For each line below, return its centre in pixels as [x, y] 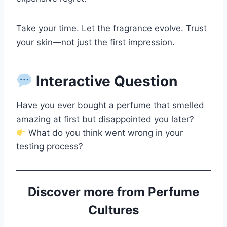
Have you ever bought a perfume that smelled [110, 106]
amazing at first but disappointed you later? [105, 119]
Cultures [113, 210]
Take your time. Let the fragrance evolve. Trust [111, 29]
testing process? [50, 147]
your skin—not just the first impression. [96, 42]
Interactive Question [105, 81]
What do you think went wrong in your [105, 133]
